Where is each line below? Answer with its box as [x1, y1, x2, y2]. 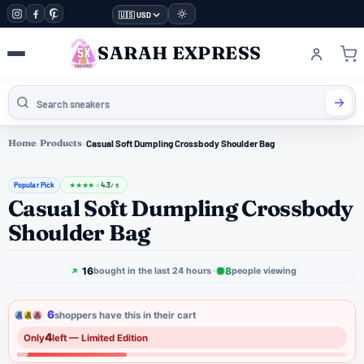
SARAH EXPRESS [97, 41, 262, 64]
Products [40, 137, 82, 149]
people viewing [231, 266, 297, 277]
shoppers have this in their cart [54, 310, 196, 322]
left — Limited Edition [52, 331, 148, 344]
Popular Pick [14, 180, 55, 190]
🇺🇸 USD [119, 10, 151, 19]
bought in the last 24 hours [93, 266, 211, 277]
